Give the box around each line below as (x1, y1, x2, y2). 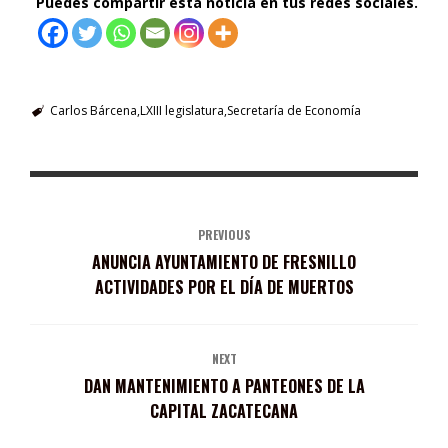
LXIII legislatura (139, 101, 224, 119)
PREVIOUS (197, 225, 251, 243)
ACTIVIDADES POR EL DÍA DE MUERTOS (94, 274, 354, 299)
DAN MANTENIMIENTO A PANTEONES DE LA (83, 373, 365, 398)
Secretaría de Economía (226, 101, 361, 119)
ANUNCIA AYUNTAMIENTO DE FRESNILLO (92, 249, 356, 274)
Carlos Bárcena (49, 101, 137, 119)
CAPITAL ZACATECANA (150, 398, 298, 423)
